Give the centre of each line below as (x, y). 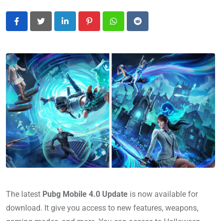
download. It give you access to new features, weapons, (102, 208)
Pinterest (104, 27)
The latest (24, 194)
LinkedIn (79, 27)
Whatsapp (130, 27)
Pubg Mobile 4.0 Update (86, 194)
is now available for (164, 194)
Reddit (148, 27)
